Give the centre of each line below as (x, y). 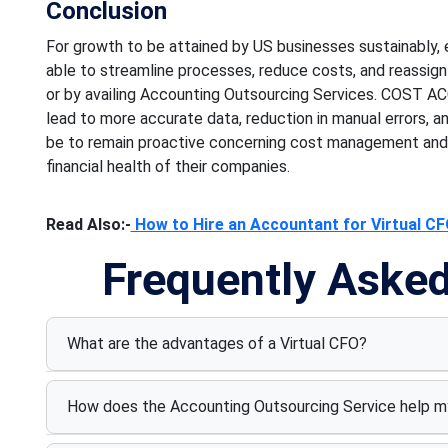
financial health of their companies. (167, 166)
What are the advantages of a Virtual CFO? (216, 344)
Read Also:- (88, 224)
